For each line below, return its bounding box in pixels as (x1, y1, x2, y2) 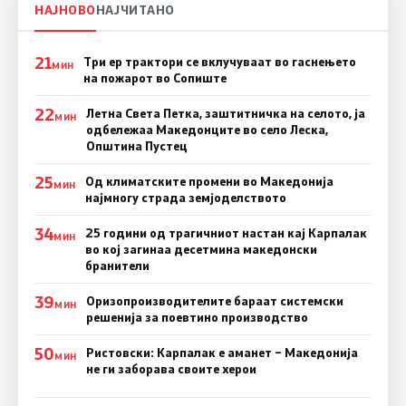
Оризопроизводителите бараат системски (85, 292, 343, 309)
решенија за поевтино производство (85, 308, 308, 325)
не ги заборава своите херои (85, 360, 256, 377)
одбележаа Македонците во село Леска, (85, 121, 328, 138)
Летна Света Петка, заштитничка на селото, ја (85, 104, 365, 121)
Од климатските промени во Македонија (84, 172, 333, 189)
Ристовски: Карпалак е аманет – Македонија (85, 343, 358, 361)
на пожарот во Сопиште (82, 69, 227, 86)
